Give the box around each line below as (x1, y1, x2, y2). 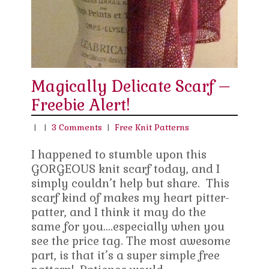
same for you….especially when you (31, 219, 225, 235)
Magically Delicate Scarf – (31, 76, 231, 97)
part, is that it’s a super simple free (31, 248, 220, 264)
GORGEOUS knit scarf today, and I (31, 162, 220, 177)
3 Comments (52, 122, 103, 133)
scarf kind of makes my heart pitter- (31, 190, 230, 206)
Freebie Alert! (31, 95, 130, 116)
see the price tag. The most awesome (31, 234, 231, 249)
